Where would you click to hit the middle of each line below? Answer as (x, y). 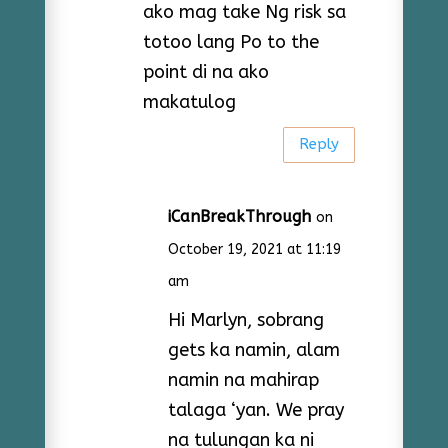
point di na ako (205, 71)
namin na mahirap (243, 379)
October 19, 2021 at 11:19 (254, 249)
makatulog (189, 101)
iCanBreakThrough (239, 216)
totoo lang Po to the (230, 41)
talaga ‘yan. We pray (255, 409)
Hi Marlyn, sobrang (245, 319)
